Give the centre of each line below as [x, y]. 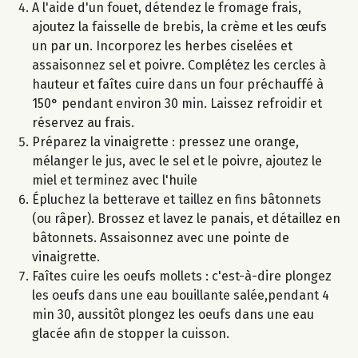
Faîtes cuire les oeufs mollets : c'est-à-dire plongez [182, 276]
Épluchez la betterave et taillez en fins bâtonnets [177, 200]
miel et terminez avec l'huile [115, 181]
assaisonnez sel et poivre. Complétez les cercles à [179, 66]
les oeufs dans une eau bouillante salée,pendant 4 [181, 296]
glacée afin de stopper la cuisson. [131, 334]
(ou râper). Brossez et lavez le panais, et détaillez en [186, 219]
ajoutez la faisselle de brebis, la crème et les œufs [179, 27]
